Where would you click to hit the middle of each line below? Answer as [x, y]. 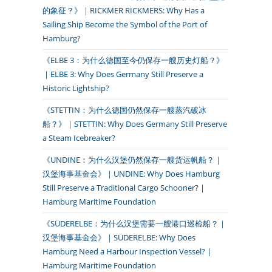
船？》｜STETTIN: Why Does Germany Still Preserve [135, 124]
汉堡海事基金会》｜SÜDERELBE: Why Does [119, 237]
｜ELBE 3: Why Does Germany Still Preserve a [123, 74]
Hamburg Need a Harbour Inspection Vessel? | [127, 251]
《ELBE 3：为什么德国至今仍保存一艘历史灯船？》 [133, 60]
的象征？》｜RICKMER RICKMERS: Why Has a [124, 10]
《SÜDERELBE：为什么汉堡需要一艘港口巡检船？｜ [134, 223]
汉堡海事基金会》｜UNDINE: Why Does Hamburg [131, 174]
